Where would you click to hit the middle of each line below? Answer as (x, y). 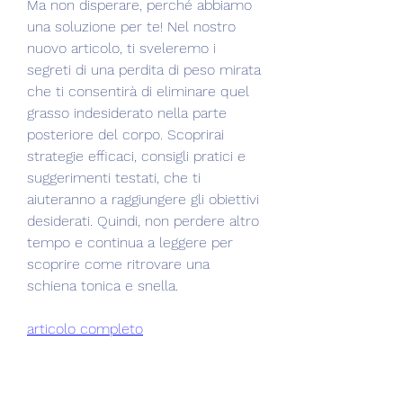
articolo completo (85, 328)
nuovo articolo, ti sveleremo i (121, 48)
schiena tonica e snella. (103, 285)
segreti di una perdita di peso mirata (144, 69)
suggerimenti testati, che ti (114, 177)
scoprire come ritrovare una (118, 264)
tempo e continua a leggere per (130, 242)
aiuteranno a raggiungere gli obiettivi (143, 199)
